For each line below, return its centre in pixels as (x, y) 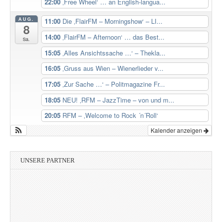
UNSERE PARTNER (48, 161)
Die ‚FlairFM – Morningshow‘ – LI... (112, 21)
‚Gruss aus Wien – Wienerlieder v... (113, 68)
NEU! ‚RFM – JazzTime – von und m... (118, 100)
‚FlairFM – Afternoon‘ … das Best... (113, 37)
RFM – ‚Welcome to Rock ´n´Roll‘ (110, 115)
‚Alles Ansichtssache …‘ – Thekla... (114, 53)
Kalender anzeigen (177, 130)
